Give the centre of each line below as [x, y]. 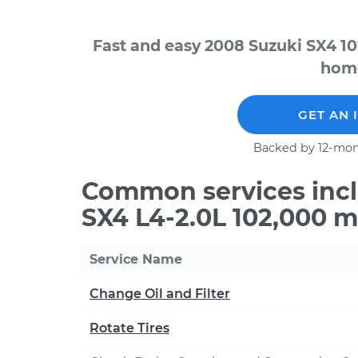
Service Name [136, 259]
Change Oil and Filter [160, 294]
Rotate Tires [129, 328]
